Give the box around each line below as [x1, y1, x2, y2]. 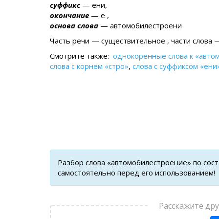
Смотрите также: [50, 51, 113, 61]
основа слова [50, 21, 98, 30]
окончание [50, 10, 89, 20]
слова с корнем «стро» [50, 61, 129, 71]
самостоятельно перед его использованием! [58, 168, 215, 177]
